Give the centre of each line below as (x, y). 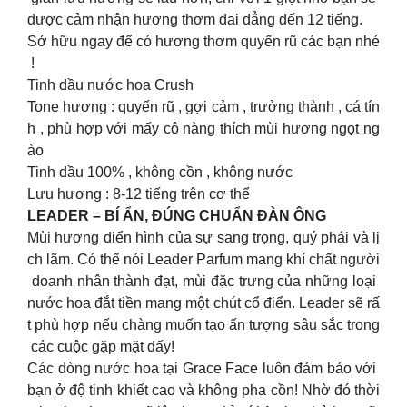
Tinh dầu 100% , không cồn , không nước (160, 173)
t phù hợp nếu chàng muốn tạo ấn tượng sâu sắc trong (203, 325)
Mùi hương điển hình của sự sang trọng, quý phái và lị (203, 238)
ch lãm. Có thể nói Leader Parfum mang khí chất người (203, 260)
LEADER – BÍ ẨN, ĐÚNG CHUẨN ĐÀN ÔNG (179, 216)
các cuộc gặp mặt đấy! (101, 347)
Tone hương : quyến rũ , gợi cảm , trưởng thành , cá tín (203, 107)
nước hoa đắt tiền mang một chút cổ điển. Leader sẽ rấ (203, 303)
